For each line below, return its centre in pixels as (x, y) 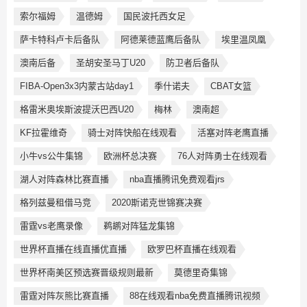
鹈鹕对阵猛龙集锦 (139, 226)
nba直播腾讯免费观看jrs (177, 180)
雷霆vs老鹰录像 (51, 226)
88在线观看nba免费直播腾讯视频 (195, 296)
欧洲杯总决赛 (130, 156)
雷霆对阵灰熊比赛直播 (64, 296)
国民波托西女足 (155, 16)
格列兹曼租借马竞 (56, 203)
